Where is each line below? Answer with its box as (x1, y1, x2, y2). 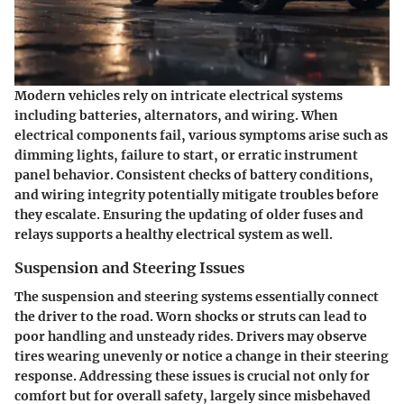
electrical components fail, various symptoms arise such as (14, 126, 388, 143)
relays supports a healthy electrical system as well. (14, 225, 333, 243)
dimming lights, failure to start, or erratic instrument (14, 146, 358, 163)
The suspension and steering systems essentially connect (14, 289, 379, 305)
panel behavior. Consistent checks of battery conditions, (14, 166, 373, 183)
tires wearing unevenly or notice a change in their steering (14, 348, 389, 364)
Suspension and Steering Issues (14, 258, 244, 277)
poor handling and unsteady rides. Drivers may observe (14, 328, 367, 344)
